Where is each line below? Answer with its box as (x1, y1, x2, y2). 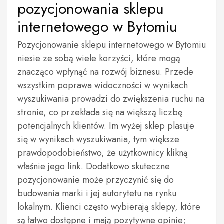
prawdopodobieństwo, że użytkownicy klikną (17, 146, 188, 159)
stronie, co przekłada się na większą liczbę (17, 106, 182, 119)
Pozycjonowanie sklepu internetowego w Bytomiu (17, 38, 206, 51)
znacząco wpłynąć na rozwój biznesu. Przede (17, 65, 193, 78)
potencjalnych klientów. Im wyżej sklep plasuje (17, 119, 194, 132)
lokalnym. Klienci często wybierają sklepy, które (17, 200, 200, 213)
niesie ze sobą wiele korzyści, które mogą (17, 52, 180, 65)
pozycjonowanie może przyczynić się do (17, 173, 174, 186)
